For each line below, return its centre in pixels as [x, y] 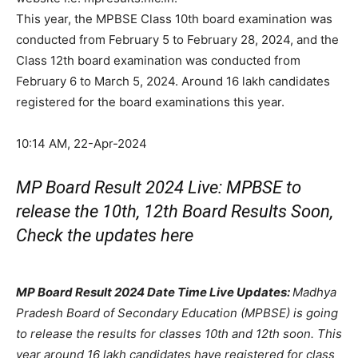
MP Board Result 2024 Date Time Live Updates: [154, 292]
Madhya [314, 292]
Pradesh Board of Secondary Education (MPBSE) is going [177, 312]
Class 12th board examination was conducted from [158, 60]
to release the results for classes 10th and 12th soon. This [179, 333]
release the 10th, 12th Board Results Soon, [175, 211]
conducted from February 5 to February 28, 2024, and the [177, 39]
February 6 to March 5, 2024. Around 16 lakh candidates [173, 81]
